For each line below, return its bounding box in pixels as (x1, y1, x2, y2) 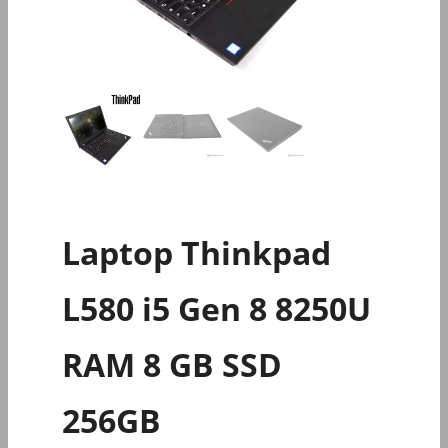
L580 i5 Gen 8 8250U (62, 286, 371, 330)
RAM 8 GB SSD (62, 342, 282, 386)
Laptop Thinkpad (62, 230, 331, 274)
